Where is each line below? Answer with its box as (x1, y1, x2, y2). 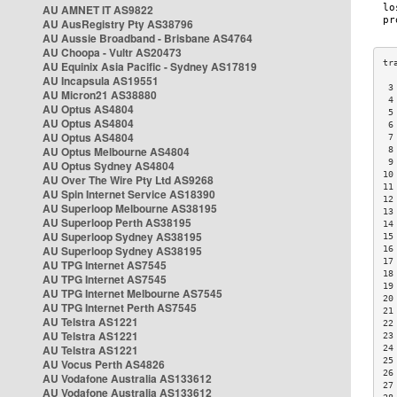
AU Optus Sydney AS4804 (43, 158, 175, 174)
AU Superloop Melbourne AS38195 (43, 200, 217, 216)
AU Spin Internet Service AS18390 (43, 186, 215, 202)
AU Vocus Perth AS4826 (43, 356, 165, 372)
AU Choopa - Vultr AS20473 (43, 44, 182, 60)
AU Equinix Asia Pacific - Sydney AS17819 (43, 58, 257, 74)
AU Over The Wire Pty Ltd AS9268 (43, 172, 214, 188)
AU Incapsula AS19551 (43, 73, 159, 89)
